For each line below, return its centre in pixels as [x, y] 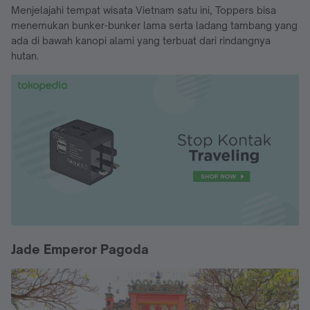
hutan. [25, 55]
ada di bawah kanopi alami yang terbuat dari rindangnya [141, 40]
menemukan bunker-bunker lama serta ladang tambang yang [154, 25]
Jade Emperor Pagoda [80, 249]
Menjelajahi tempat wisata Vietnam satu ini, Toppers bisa [144, 10]
